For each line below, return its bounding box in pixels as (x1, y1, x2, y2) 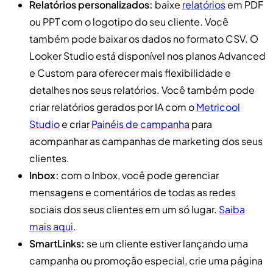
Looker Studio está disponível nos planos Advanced (29, 49, 266, 62)
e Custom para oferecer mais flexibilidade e (29, 66, 231, 79)
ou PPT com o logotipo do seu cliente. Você (29, 15, 229, 28)
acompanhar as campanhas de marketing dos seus (29, 134, 263, 147)
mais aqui (29, 219, 73, 233)
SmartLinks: (29, 236, 85, 250)
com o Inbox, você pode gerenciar (59, 168, 219, 182)
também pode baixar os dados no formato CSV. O (29, 32, 258, 45)
